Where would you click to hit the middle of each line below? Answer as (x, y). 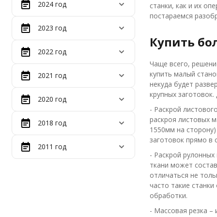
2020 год (52, 99)
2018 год (52, 123)
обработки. (169, 195)
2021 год (52, 75)
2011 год (52, 147)
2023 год (52, 28)
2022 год (52, 52)
